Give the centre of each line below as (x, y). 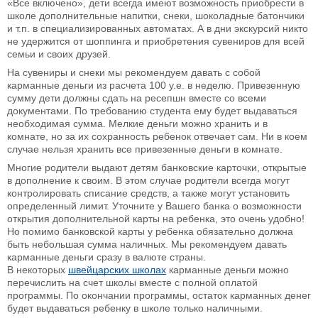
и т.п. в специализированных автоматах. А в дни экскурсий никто (158, 29)
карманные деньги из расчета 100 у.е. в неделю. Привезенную (154, 86)
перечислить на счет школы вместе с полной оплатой (132, 283)
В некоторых (38, 270)
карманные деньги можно (227, 270)
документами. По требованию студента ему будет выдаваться (152, 111)
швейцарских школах (117, 270)
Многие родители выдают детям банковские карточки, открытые (157, 168)
